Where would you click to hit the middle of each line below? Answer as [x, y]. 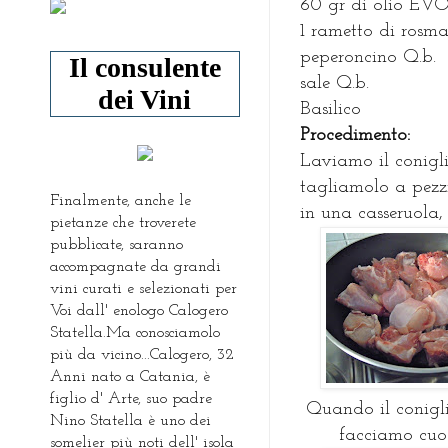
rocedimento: [360, 136]
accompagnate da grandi [135, 266]
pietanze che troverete [123, 222]
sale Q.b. [334, 84]
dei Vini [145, 99]
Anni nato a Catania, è [130, 376]
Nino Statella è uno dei [130, 420]
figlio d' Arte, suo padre [131, 398]
